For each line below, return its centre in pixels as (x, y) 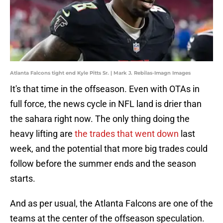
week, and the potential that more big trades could (109, 149)
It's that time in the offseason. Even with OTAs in (105, 89)
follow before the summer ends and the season (103, 164)
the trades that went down (127, 134)
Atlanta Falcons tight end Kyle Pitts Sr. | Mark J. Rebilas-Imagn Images (100, 73)
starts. (23, 179)
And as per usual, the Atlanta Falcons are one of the (111, 204)
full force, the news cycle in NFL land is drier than (106, 104)
